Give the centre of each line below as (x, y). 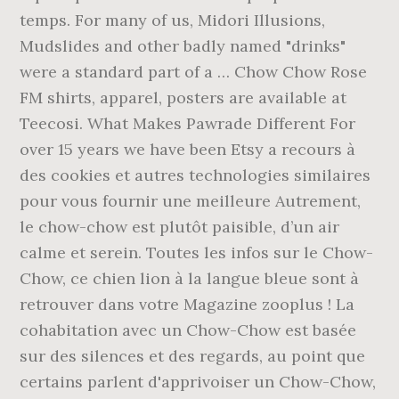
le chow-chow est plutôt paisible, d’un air (180, 227)
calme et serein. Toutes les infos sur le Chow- (197, 252)
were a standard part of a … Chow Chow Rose (194, 72)
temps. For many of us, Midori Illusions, (173, 20)
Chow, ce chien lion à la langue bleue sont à (190, 278)
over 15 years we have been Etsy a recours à (188, 149)
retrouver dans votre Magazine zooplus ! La (187, 304)
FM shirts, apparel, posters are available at (183, 98)
